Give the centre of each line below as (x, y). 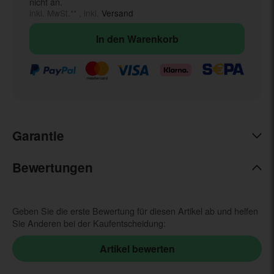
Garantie (38, 136)
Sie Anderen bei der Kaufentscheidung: (89, 223)
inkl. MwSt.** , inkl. (65, 13)
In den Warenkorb (137, 39)
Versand (117, 13)
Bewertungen (53, 168)
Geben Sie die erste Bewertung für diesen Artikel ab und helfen (135, 211)
